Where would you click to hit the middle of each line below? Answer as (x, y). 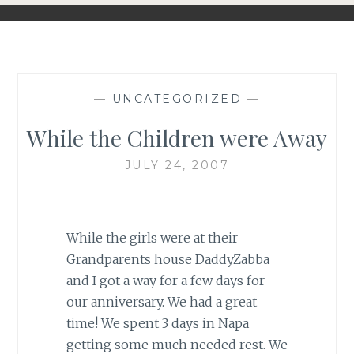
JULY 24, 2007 (177, 165)
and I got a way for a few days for (165, 281)
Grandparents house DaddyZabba (168, 260)
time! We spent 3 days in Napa (157, 324)
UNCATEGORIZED (177, 98)
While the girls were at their (152, 238)
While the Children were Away (177, 137)
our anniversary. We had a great (161, 302)
